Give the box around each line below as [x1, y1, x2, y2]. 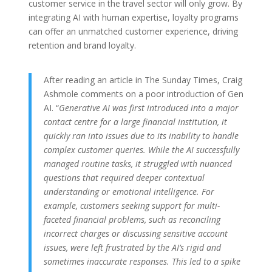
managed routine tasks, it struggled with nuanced [43, 158, 232, 170]
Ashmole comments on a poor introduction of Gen [43, 88, 243, 100]
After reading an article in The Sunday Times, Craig [43, 74, 242, 86]
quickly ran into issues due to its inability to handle [43, 130, 239, 142]
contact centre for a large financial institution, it [43, 116, 227, 128]
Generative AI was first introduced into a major [58, 102, 239, 114]
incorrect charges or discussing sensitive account [43, 228, 228, 240]
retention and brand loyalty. [28, 39, 136, 52]
